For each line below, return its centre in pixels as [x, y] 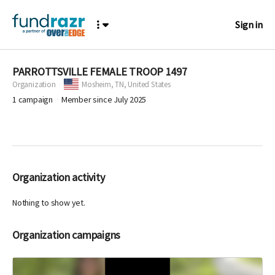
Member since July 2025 [104, 100]
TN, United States [143, 85]
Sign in [249, 24]
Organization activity [62, 177]
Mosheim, [99, 85]
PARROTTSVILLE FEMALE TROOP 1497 [100, 72]
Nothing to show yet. [49, 203]
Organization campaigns [70, 235]
